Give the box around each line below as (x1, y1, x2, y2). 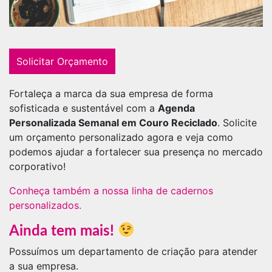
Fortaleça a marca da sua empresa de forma (9, 87, 213, 100)
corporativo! (9, 160, 66, 172)
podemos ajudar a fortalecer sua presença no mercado (9, 145, 263, 158)
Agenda (158, 101, 195, 114)
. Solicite (217, 116, 257, 129)
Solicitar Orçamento (16, 55, 108, 67)
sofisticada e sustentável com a (9, 101, 158, 114)
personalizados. (9, 199, 81, 211)
